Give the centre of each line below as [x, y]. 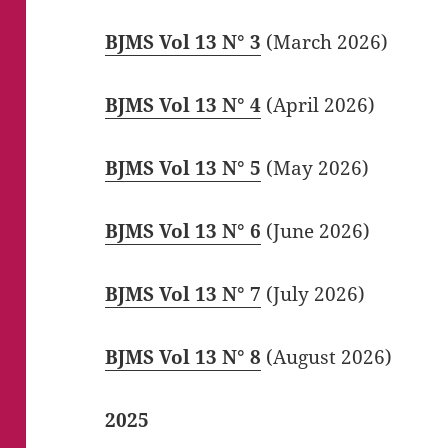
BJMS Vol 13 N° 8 [183, 356]
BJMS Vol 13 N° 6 [183, 230]
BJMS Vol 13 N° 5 [183, 168]
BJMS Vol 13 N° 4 [183, 105]
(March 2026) [325, 42]
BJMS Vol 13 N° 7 [183, 293]
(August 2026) [327, 356]
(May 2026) [315, 168]
